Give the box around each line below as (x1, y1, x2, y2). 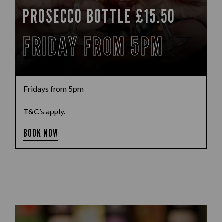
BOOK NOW (23, 127, 59, 139)
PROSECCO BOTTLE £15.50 (22, 4, 175, 27)
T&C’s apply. (23, 107, 65, 116)
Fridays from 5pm (23, 84, 84, 93)
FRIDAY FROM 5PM (22, 31, 164, 61)
